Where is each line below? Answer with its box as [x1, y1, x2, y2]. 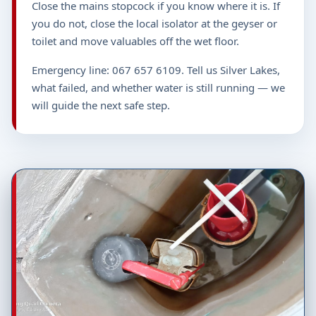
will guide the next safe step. [32, 98, 170, 113]
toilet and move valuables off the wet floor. [32, 34, 239, 49]
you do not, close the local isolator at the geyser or [32, 16, 277, 31]
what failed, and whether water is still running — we [32, 80, 285, 95]
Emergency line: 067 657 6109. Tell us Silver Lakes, [32, 63, 280, 78]
